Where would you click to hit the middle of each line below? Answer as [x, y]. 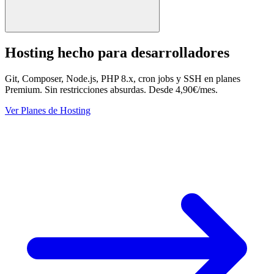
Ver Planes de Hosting [48, 110]
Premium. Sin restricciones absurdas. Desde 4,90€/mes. [111, 90]
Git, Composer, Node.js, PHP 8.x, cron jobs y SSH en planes [123, 79]
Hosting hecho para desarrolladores [117, 53]
